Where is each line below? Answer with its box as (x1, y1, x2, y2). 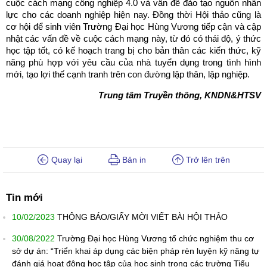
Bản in (119, 155, 146, 165)
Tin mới (6, 192, 43, 204)
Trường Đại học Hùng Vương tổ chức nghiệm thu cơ (57, 234, 254, 244)
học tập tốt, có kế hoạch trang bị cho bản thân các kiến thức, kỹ (6, 45, 261, 56)
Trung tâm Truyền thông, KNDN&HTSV (98, 90, 261, 101)
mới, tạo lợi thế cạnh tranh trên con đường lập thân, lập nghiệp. (6, 69, 250, 80)
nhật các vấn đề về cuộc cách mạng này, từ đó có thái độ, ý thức (6, 33, 261, 44)
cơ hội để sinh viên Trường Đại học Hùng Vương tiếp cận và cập (6, 21, 261, 32)
